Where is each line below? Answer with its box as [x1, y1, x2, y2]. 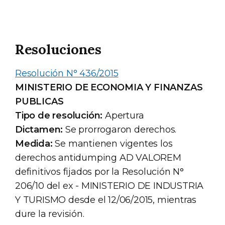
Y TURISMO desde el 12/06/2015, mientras [15, 194, 197, 206]
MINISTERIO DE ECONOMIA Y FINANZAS [15, 82, 203, 93]
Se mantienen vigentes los [52, 138, 173, 150]
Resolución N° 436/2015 [15, 68, 119, 79]
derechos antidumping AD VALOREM [15, 152, 181, 164]
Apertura [102, 110, 144, 122]
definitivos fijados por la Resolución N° [15, 166, 184, 178]
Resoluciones [15, 41, 101, 58]
